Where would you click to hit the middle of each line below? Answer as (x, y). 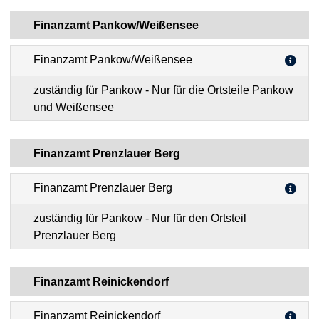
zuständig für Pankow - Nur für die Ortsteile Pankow (89, 90)
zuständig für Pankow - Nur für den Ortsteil (89, 218)
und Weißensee (74, 107)
